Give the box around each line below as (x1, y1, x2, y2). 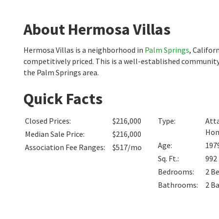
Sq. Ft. (158, 153, 177, 163)
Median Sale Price (25, 129, 83, 139)
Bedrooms (158, 167, 193, 176)
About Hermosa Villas (23, 20, 171, 39)
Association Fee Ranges (25, 142, 104, 152)
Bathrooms (158, 180, 197, 190)
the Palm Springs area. (23, 67, 99, 77)
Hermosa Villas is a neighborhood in (23, 45, 145, 55)
